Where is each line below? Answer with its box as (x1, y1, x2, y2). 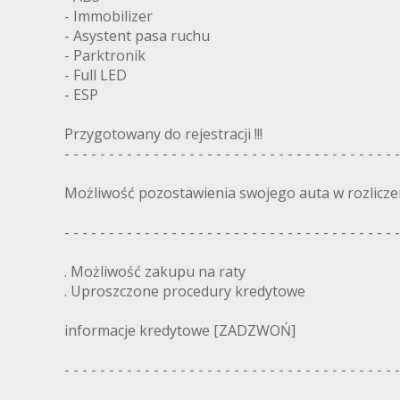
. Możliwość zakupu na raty (64, 262, 246, 282)
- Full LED (64, 65, 127, 86)
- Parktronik (64, 46, 146, 66)
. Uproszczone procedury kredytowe (64, 281, 305, 302)
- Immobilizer (64, 6, 153, 27)
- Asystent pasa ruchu (64, 26, 210, 46)
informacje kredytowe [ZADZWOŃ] (64, 321, 296, 341)
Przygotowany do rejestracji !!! (64, 124, 262, 145)
